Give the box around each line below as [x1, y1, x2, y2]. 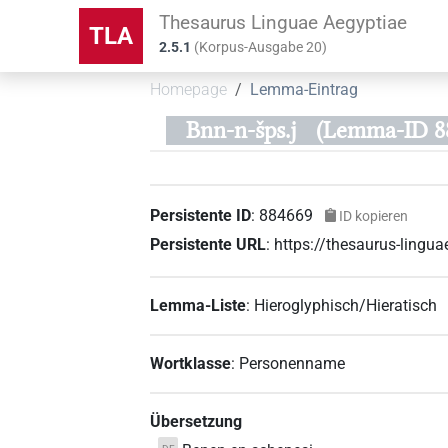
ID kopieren [338, 207, 408, 224]
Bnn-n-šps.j [185, 116, 297, 144]
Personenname [239, 353, 346, 373]
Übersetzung [150, 411, 243, 431]
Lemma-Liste [150, 295, 247, 315]
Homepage [150, 80, 228, 100]
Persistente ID [150, 205, 252, 225]
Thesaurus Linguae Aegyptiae [159, 10, 408, 34]
